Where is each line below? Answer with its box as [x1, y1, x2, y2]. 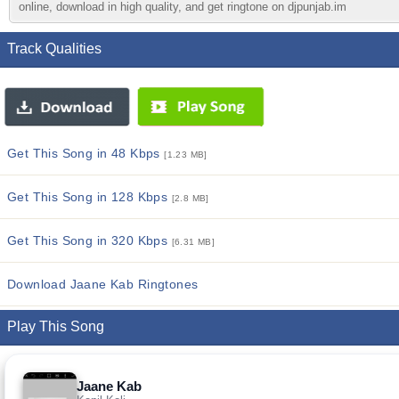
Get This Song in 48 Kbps [7, 146, 165, 160]
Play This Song [7, 319, 104, 334]
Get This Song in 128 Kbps [7, 190, 172, 204]
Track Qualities [7, 41, 102, 56]
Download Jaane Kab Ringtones [7, 277, 199, 291]
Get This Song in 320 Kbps [7, 233, 172, 248]
